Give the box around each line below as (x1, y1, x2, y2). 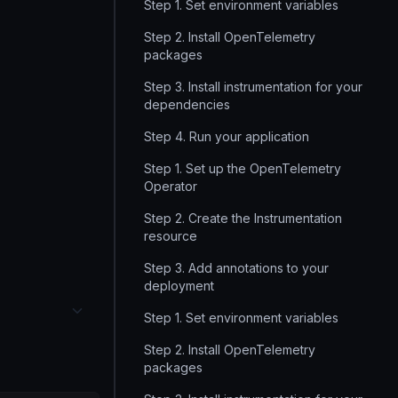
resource (144, 228, 197, 243)
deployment (144, 278, 214, 293)
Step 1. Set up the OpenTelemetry (144, 161, 341, 176)
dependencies (144, 97, 230, 112)
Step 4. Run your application (144, 129, 309, 144)
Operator (144, 179, 197, 194)
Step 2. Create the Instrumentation (144, 211, 342, 226)
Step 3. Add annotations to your (144, 260, 329, 275)
